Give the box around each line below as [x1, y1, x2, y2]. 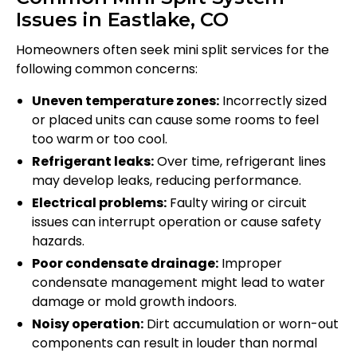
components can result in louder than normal [32, 334, 317, 353]
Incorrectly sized [219, 92, 327, 111]
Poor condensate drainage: [32, 254, 218, 273]
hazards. [32, 232, 84, 251]
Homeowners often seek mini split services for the [16, 41, 329, 60]
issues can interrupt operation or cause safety [32, 213, 321, 232]
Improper [218, 254, 282, 273]
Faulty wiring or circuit [167, 194, 307, 213]
